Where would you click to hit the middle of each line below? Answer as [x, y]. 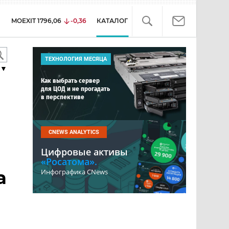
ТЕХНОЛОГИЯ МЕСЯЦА [76, 59]
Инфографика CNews [74, 172]
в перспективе [63, 97]
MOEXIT [24, 21]
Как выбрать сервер [70, 81]
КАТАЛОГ [112, 21]
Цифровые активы [84, 152]
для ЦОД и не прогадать [75, 89]
